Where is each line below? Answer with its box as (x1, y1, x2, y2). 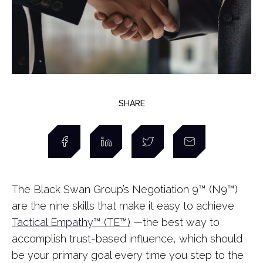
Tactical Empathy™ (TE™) (12, 216, 130, 228)
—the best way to (130, 216, 220, 228)
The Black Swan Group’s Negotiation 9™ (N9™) (12, 183, 238, 195)
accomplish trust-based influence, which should (12, 232, 242, 245)
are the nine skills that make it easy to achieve (12, 200, 234, 212)
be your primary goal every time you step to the (12, 249, 244, 261)
